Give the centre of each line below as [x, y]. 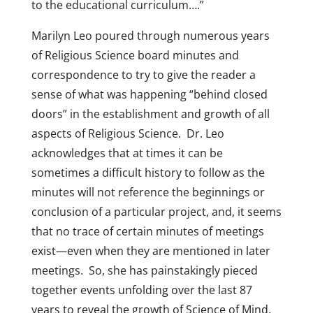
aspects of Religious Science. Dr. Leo [128, 133]
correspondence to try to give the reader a [143, 75]
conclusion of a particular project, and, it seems [156, 212]
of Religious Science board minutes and [135, 55]
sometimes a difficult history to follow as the [148, 173]
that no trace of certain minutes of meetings [147, 231]
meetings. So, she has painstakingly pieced [144, 270]
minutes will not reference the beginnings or [148, 192]
